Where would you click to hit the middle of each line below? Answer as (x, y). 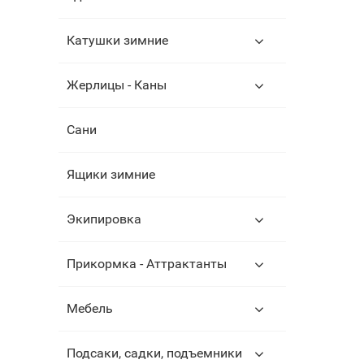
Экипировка (104, 219)
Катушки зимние (117, 40)
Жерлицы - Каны (117, 85)
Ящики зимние (111, 174)
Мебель (90, 308)
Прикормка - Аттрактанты (147, 264)
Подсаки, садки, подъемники (154, 353)
